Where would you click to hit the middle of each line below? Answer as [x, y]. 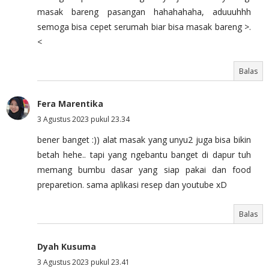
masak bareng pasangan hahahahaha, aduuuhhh [144, 11]
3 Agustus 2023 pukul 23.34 [83, 119]
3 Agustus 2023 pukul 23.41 [83, 262]
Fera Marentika [70, 103]
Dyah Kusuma [67, 246]
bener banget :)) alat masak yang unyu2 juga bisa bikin [144, 139]
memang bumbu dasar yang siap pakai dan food [144, 169]
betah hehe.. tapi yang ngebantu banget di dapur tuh [144, 154]
